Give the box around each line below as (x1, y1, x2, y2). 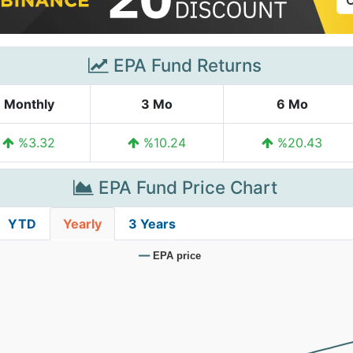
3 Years (128, 216, 176, 232)
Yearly (63, 216, 102, 232)
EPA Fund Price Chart (93, 176, 277, 198)
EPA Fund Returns (109, 54, 262, 76)
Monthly (3, 96, 54, 112)
